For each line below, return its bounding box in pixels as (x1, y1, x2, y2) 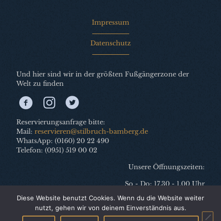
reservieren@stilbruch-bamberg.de (35, 127, 148, 136)
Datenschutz (90, 38, 131, 47)
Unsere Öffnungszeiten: (128, 162, 205, 171)
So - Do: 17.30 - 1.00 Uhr (125, 179, 205, 188)
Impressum (92, 18, 129, 27)
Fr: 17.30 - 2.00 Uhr (142, 188, 205, 197)
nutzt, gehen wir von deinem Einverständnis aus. (35, 204, 186, 212)
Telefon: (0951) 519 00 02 (16, 146, 97, 154)
